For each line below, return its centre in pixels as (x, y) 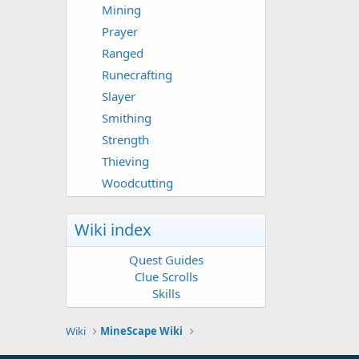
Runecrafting (137, 75)
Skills (166, 294)
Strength (125, 140)
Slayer (119, 97)
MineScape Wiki (142, 331)
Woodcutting (137, 183)
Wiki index (113, 230)
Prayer (120, 32)
